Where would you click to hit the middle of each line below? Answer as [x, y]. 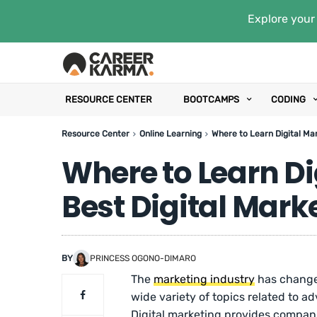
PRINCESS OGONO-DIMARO [143, 258]
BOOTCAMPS [211, 99]
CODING [288, 99]
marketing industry [204, 279]
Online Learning [171, 134]
